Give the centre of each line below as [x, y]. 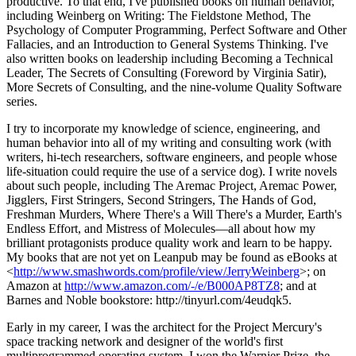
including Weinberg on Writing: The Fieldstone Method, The [159, 16]
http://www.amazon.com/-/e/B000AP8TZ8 [172, 286]
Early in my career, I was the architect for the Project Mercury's [164, 327]
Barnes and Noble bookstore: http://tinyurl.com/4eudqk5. [149, 300]
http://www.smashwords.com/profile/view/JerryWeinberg [157, 272]
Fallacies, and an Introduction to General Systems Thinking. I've [167, 44]
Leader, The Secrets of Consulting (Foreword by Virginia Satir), [166, 73]
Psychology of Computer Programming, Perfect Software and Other [176, 30]
